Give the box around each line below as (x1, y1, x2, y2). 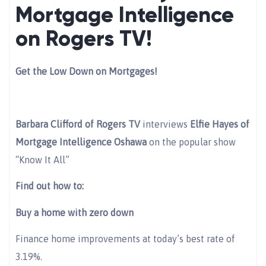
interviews (140, 118, 190, 129)
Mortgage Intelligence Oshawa (15, 136, 147, 147)
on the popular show (147, 136, 236, 147)
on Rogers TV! (15, 25, 152, 52)
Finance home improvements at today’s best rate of (15, 233, 235, 244)
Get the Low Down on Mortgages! (15, 65, 157, 77)
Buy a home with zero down (15, 207, 134, 218)
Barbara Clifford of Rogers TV (15, 118, 140, 129)
